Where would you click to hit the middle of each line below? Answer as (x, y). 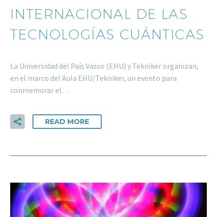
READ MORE (67, 122)
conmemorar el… (40, 90)
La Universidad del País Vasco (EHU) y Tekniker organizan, (104, 66)
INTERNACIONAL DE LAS (99, 14)
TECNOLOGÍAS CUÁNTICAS (108, 34)
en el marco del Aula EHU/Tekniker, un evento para (93, 78)
